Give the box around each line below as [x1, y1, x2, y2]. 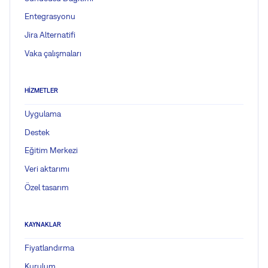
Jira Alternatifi [25, 30, 75, 40]
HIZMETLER [25, 87, 58, 95]
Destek [25, 127, 50, 137]
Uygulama [25, 108, 61, 118]
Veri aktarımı [25, 164, 69, 174]
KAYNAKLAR [25, 221, 61, 229]
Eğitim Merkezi [25, 145, 78, 156]
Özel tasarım [25, 182, 69, 192]
